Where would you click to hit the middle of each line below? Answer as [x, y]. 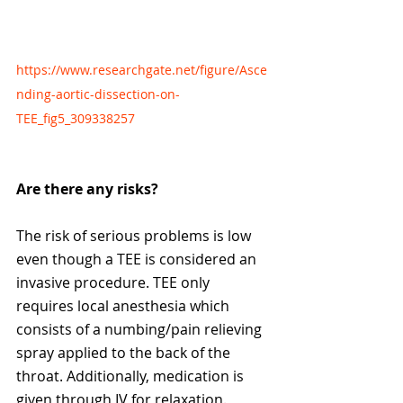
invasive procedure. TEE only [115, 283]
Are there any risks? [87, 189]
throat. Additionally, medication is [132, 376]
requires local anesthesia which [125, 306]
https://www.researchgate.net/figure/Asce [142, 70]
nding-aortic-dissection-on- [98, 94]
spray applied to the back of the [125, 353]
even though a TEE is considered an [138, 260]
